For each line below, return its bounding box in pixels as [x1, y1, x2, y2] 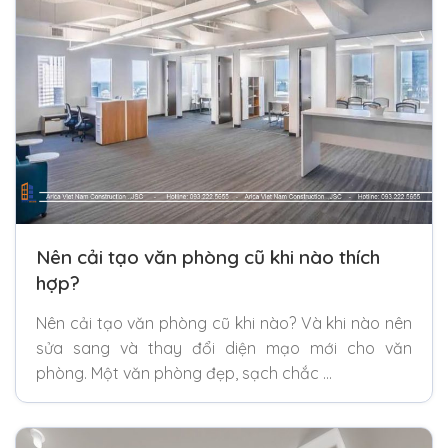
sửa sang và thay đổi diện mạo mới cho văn [36, 337, 412, 358]
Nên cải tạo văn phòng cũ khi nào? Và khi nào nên [36, 312, 412, 333]
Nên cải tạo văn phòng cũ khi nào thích [36, 244, 380, 269]
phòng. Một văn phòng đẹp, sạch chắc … [36, 362, 332, 383]
